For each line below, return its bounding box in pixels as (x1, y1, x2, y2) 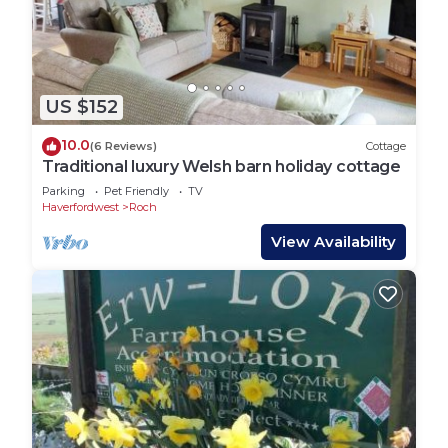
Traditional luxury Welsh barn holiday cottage (42, 156, 401, 176)
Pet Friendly (104, 183, 169, 198)
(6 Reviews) (90, 139, 157, 154)
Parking (42, 183, 85, 198)
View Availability (271, 231, 396, 251)
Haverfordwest (42, 199, 119, 214)
